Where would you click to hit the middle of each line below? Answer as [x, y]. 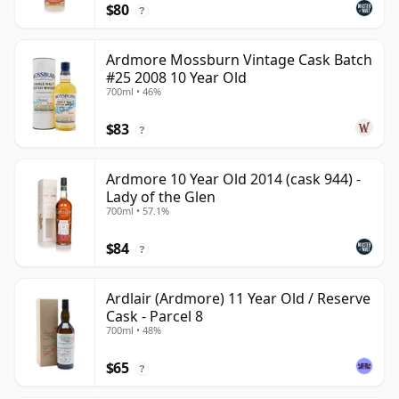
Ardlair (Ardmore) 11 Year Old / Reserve [238, 299]
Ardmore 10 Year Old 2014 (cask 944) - [233, 179]
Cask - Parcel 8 [155, 317]
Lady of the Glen [161, 197]
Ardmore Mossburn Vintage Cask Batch [239, 60]
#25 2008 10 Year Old [176, 78]
